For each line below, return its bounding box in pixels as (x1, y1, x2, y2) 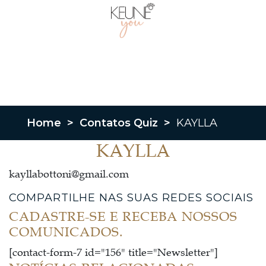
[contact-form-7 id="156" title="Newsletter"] (9, 246, 218, 259)
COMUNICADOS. (9, 224, 123, 240)
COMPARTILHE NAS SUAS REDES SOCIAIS (9, 191, 254, 205)
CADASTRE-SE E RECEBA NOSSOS (9, 209, 237, 225)
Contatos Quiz (80, 116, 158, 129)
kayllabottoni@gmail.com (9, 167, 129, 181)
